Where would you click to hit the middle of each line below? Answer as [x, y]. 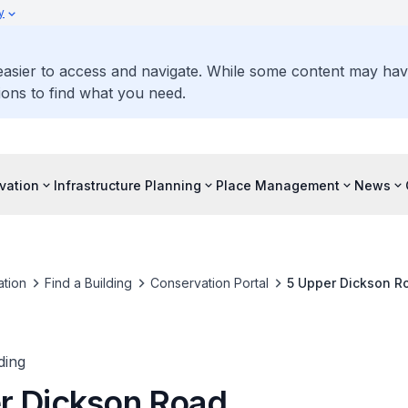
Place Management [278, 185]
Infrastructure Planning [127, 185]
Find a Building [88, 283]
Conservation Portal [209, 283]
